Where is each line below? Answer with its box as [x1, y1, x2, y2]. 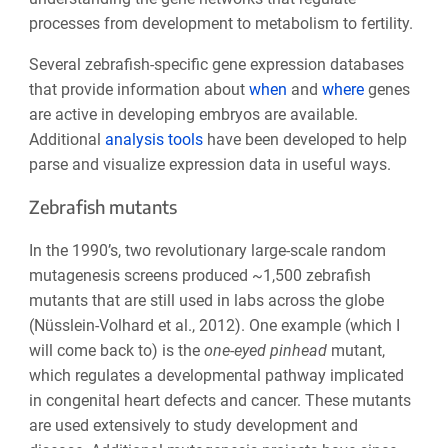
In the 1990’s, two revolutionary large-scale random [28, 240, 386, 260]
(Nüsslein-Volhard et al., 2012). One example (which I [28, 315, 400, 335]
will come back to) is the [28, 340, 204, 360]
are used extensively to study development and [28, 415, 358, 435]
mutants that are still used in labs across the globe [28, 290, 384, 310]
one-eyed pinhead [203, 340, 331, 360]
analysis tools [104, 129, 203, 149]
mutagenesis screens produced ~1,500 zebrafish [28, 265, 371, 285]
